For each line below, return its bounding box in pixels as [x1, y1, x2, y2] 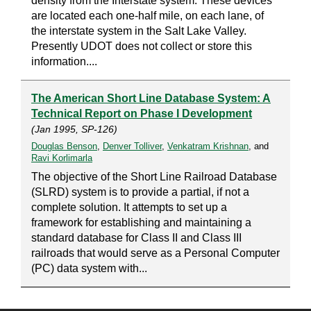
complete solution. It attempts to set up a [31, 201, 227, 213]
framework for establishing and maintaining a [31, 217, 251, 228]
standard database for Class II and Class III [31, 232, 242, 244]
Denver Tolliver [103, 141, 162, 151]
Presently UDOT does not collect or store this [31, 40, 252, 52]
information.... [31, 56, 97, 67]
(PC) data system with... [31, 262, 147, 274]
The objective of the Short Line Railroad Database [31, 171, 277, 183]
